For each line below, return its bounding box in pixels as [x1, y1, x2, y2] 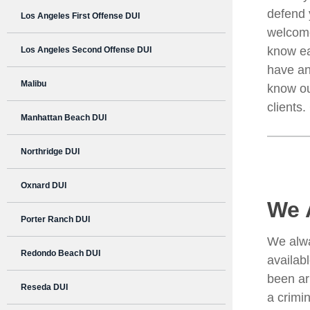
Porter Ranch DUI [21, 215, 90, 225]
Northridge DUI [21, 147, 80, 157]
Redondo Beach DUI [21, 248, 100, 259]
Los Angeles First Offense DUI [21, 11, 140, 21]
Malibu [21, 79, 46, 89]
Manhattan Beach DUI [21, 113, 107, 123]
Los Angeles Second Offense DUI [21, 45, 152, 55]
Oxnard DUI [21, 181, 66, 191]
